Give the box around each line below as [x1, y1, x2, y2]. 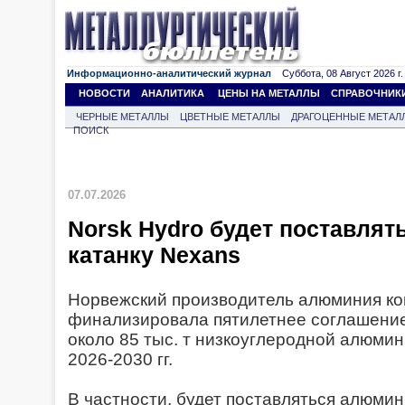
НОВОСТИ [79, 88, 130, 99]
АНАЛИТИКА [141, 88, 204, 99]
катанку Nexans [68, 242, 253, 268]
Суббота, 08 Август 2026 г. [271, 68, 403, 79]
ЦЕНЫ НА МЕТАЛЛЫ [218, 88, 320, 99]
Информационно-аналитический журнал [67, 68, 271, 79]
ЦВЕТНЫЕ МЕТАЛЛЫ [180, 111, 280, 122]
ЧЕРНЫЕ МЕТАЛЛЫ [76, 111, 169, 122]
